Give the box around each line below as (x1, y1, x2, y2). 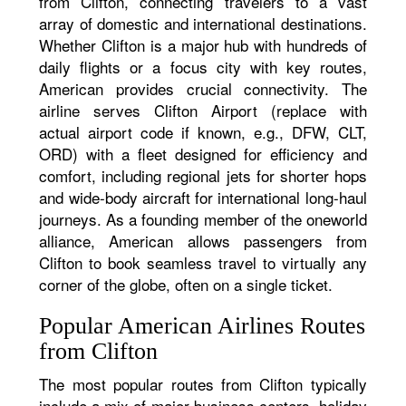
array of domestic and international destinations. (39, 12, 367, 34)
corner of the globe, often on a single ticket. (39, 273, 333, 295)
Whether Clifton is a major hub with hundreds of (39, 34, 367, 56)
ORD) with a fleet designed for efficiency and (39, 142, 367, 165)
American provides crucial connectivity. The (39, 77, 367, 100)
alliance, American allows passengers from (39, 229, 367, 252)
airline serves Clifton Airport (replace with (39, 99, 367, 121)
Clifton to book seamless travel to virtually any (39, 251, 367, 274)
